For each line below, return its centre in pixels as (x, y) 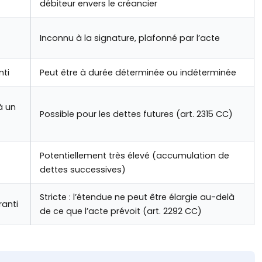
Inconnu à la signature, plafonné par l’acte (130, 38)
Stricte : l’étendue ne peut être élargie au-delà (137, 197)
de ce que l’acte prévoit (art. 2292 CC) (121, 211)
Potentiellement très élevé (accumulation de (135, 156)
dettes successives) (83, 170)
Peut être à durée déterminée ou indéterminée (138, 73)
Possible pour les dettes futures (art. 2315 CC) (136, 114)
